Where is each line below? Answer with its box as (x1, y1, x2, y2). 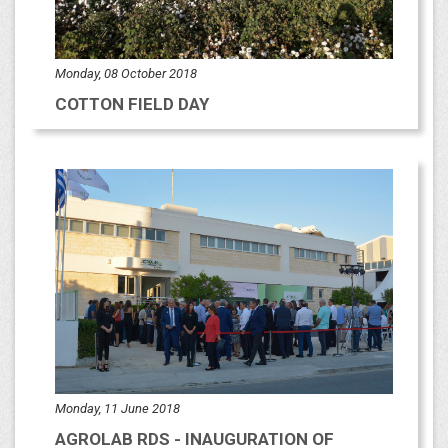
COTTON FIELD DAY (55, 93, 209, 114)
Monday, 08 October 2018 (55, 65, 197, 81)
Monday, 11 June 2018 (55, 401, 180, 417)
